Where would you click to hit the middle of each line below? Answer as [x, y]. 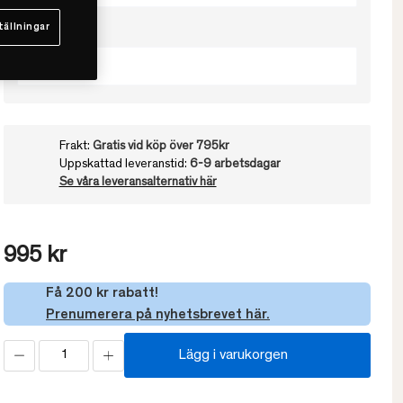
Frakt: [76, 147]
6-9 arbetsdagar [235, 165]
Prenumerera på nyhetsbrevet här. [158, 315]
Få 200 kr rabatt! [102, 294]
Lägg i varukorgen [233, 356]
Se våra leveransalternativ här [138, 183]
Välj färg [42, 33]
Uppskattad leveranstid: [124, 165]
